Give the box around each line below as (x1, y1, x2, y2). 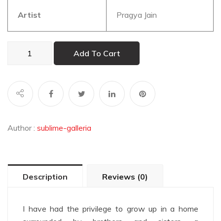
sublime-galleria (37, 123, 91, 133)
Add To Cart (74, 48, 120, 59)
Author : (7, 123, 37, 133)
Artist (18, 10, 41, 20)
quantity (7, 68, 36, 78)
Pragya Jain (116, 10, 157, 20)
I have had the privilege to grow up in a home (23, 204, 198, 214)
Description (23, 172, 68, 182)
